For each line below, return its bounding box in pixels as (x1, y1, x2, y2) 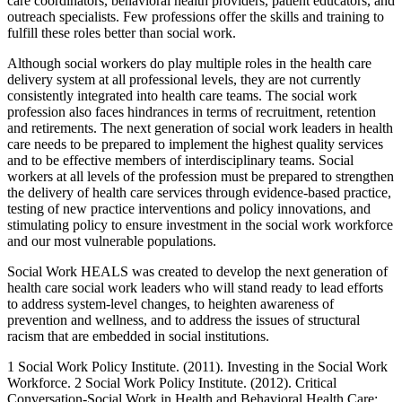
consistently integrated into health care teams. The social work (7, 87, 357, 103)
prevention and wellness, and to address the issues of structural (7, 311, 360, 328)
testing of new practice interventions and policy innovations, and (7, 200, 371, 216)
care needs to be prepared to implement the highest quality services (7, 135, 383, 152)
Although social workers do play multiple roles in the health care (7, 55, 371, 71)
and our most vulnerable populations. (7, 232, 216, 249)
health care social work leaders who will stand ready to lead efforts (7, 279, 383, 295)
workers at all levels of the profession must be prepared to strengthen (7, 168, 394, 184)
